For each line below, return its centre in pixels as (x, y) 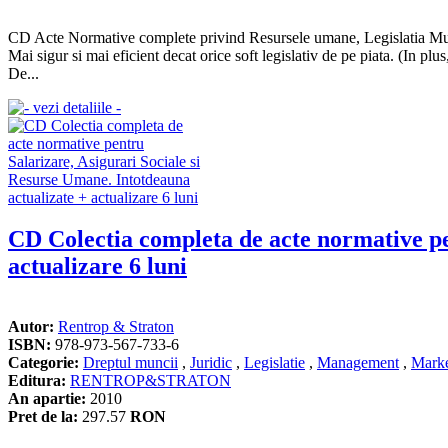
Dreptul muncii (130, 363)
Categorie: (43, 363)
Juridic (211, 363)
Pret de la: (43, 417)
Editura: (37, 381)
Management (358, 363)
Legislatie (274, 363)
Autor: (31, 327)
